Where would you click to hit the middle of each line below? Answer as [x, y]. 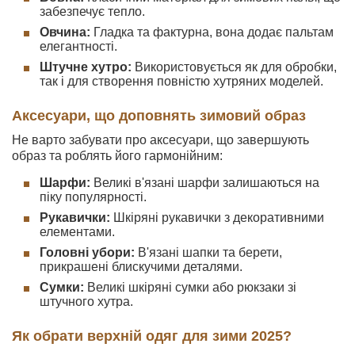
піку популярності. [93, 197]
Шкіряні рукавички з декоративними [217, 218]
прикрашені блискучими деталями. [141, 267]
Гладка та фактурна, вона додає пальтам [212, 32]
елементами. [77, 232]
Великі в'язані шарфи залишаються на [205, 183]
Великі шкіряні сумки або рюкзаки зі [190, 287]
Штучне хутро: [86, 67]
